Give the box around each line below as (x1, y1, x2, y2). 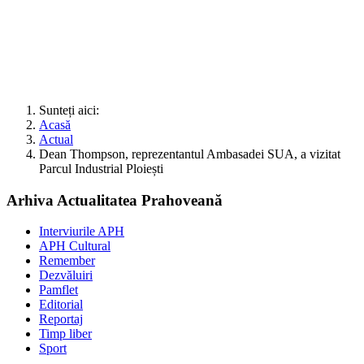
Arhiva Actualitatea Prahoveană (6, 191, 223, 209)
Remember (39, 253, 95, 268)
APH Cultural (39, 239, 110, 253)
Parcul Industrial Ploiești (39, 161, 163, 175)
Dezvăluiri (39, 268, 93, 283)
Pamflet (39, 283, 78, 297)
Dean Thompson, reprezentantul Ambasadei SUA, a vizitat (39, 146, 340, 161)
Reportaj (39, 312, 83, 327)
